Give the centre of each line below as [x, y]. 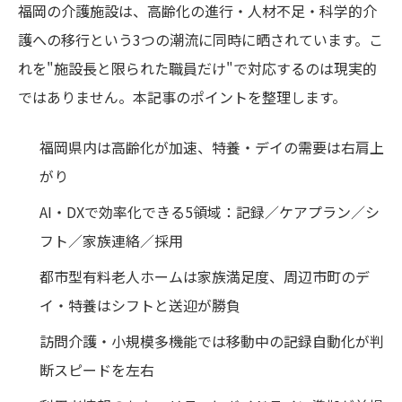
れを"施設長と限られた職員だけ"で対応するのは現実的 [197, 68]
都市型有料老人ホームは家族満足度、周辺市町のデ [205, 276]
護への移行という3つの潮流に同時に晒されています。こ [201, 39]
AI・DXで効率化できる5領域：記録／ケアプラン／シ [210, 211]
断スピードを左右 [97, 369]
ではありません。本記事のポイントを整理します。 [182, 96]
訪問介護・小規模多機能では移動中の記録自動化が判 [212, 341]
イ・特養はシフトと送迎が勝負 [140, 305]
